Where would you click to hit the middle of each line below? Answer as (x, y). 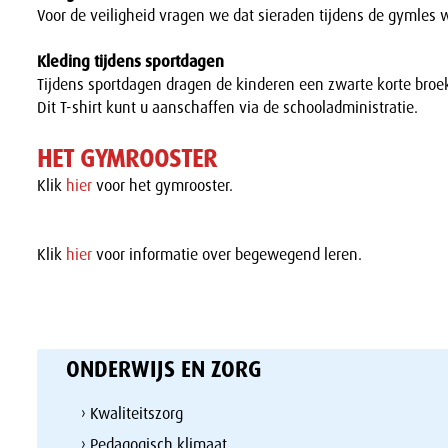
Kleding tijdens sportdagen (131, 62)
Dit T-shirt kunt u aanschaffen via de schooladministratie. (228, 108)
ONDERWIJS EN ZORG (163, 370)
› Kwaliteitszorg (131, 414)
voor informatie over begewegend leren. (227, 255)
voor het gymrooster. (163, 186)
